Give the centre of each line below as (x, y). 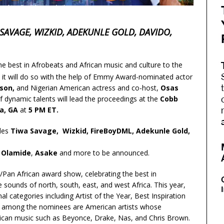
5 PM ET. (43, 109)
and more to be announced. (104, 152)
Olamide (16, 152)
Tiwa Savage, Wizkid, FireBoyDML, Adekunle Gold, (100, 130)
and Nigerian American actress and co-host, (88, 87)
